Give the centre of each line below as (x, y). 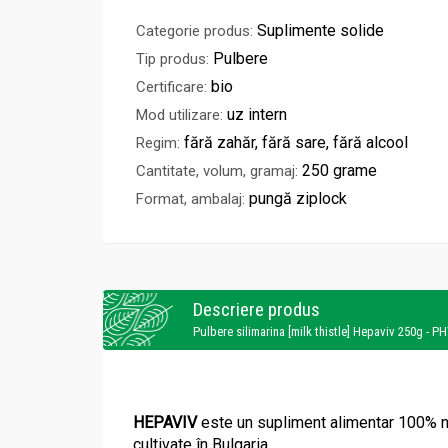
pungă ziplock (298, 199)
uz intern (257, 115)
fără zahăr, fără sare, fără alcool (296, 143)
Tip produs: (172, 59)
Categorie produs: (194, 31)
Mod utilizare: (179, 115)
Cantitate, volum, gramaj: (217, 171)
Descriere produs (256, 310)
